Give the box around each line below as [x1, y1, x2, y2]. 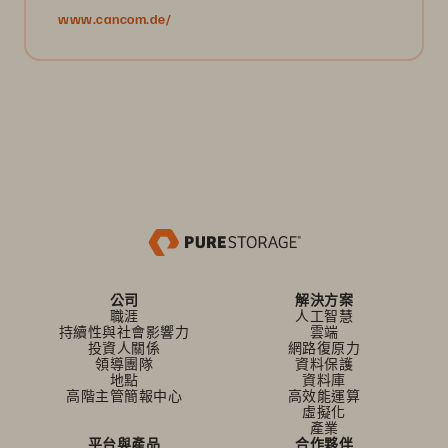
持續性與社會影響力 [58, 323, 190, 340]
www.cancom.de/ [58, 10, 171, 27]
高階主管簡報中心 [66, 387, 182, 404]
